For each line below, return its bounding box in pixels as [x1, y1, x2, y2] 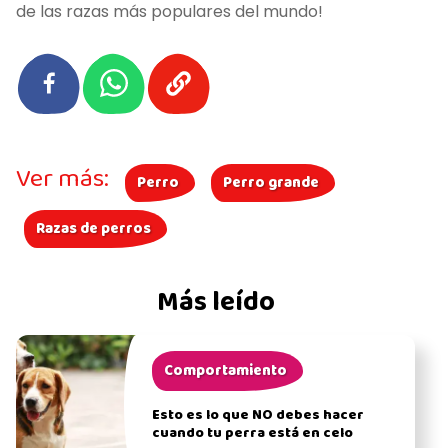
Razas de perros [36, 216, 151, 241]
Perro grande [223, 170, 319, 195]
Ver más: [16, 157, 109, 200]
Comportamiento [163, 358, 287, 383]
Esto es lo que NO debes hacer [151, 403, 364, 427]
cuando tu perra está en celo [151, 421, 353, 445]
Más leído [156, 280, 275, 325]
